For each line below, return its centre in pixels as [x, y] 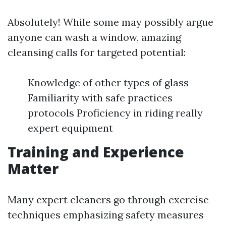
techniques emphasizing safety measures [106, 215]
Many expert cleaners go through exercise [108, 200]
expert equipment [70, 128]
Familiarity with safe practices [100, 98]
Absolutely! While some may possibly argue [110, 22]
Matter [33, 168]
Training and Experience [96, 152]
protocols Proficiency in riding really [115, 113]
